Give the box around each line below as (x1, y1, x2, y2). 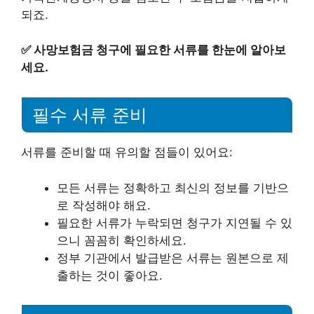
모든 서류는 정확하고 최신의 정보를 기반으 (57, 180, 289, 195)
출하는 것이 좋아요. (57, 268, 163, 282)
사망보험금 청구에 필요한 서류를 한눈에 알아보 (34, 43, 286, 57)
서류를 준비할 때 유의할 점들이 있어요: (21, 145, 233, 159)
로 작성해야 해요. (57, 198, 151, 212)
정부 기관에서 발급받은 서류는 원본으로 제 (57, 250, 289, 265)
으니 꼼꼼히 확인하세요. (57, 233, 186, 247)
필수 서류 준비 (32, 105, 147, 125)
